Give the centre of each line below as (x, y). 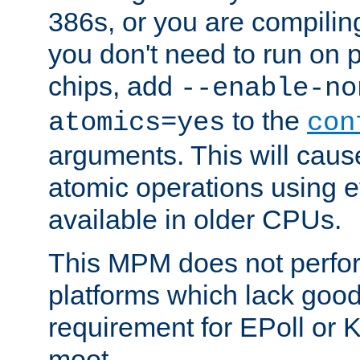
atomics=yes (137, 123)
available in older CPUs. (195, 220)
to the (266, 121)
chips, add (114, 86)
